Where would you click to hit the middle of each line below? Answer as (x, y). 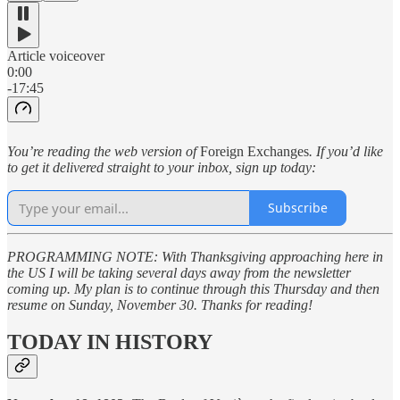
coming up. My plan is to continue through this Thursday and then (193, 288)
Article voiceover (56, 55)
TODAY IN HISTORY (110, 342)
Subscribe (298, 208)
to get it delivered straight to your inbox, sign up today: (162, 167)
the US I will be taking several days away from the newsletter (179, 272)
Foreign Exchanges (254, 151)
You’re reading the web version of (104, 151)
